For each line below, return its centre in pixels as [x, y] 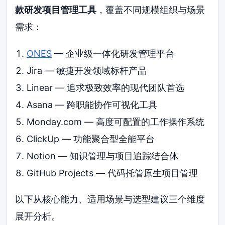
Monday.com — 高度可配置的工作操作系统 [115, 122]
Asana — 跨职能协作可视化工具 [92, 105]
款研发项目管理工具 [56, 10]
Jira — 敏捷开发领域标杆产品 [86, 71]
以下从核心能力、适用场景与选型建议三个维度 [110, 199]
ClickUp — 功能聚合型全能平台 [90, 139]
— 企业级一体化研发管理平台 [113, 54]
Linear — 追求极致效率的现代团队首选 [105, 88]
